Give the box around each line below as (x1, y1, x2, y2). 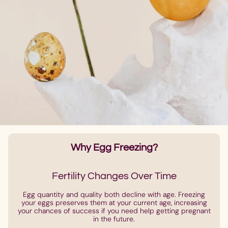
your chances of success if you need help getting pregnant (17, 206, 211, 216)
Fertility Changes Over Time (51, 171, 177, 182)
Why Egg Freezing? (70, 142, 158, 153)
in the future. (93, 214, 135, 224)
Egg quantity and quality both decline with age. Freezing (23, 190, 205, 199)
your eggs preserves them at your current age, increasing (21, 198, 207, 208)
